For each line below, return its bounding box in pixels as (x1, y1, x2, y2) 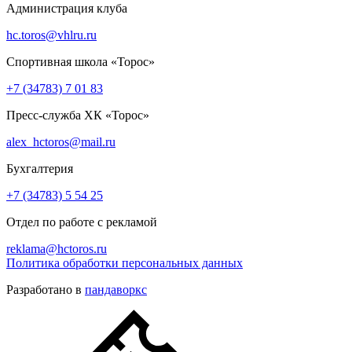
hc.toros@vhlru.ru (6, 27, 97, 42)
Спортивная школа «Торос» (6, 54, 155, 68)
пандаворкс (85, 282, 147, 296)
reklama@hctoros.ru (6, 241, 107, 255)
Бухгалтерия (6, 161, 73, 175)
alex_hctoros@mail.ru (6, 134, 115, 148)
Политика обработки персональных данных (6, 255, 243, 269)
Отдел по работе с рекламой (6, 214, 157, 229)
